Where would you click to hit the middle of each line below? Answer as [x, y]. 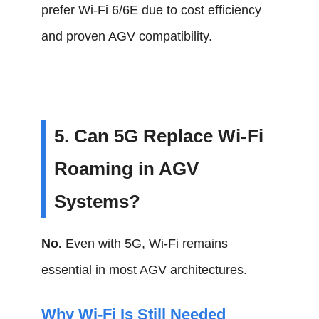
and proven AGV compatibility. [127, 36]
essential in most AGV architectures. [145, 270]
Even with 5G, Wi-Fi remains [145, 244]
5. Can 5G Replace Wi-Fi [159, 136]
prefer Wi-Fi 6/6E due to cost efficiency [152, 10]
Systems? [98, 202]
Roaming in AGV [127, 169]
